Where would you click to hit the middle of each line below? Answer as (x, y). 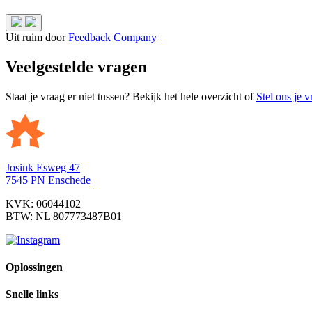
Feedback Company (112, 37)
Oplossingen (34, 267)
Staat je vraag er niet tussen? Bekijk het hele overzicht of (131, 96)
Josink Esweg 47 (43, 167)
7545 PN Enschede (48, 180)
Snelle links (32, 295)
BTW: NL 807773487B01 (64, 216)
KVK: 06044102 (43, 203)
